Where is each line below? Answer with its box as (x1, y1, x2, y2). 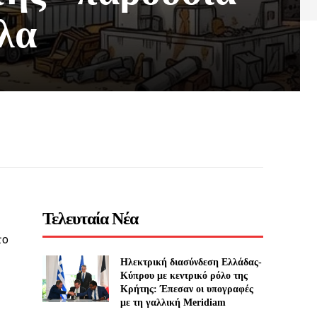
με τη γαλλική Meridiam (120, 297, 226, 309)
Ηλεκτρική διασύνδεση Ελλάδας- (120, 257, 262, 268)
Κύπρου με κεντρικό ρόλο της (120, 270, 248, 282)
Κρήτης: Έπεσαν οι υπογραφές (120, 284, 253, 295)
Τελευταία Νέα (42, 209, 139, 229)
